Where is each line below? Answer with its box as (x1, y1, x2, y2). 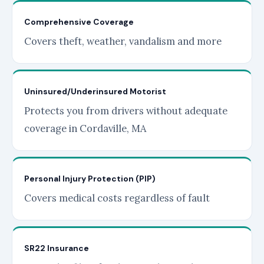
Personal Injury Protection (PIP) (24, 173, 156, 184)
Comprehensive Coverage (24, 16, 134, 27)
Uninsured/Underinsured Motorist (24, 86, 166, 97)
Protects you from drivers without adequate (24, 104, 227, 117)
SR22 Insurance (24, 243, 89, 253)
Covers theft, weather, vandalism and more (24, 35, 222, 48)
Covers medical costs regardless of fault (24, 192, 210, 204)
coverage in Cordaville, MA (24, 122, 146, 135)
